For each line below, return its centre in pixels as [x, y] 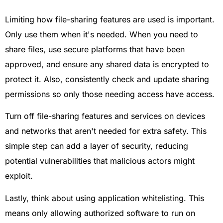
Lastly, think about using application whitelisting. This [105, 198]
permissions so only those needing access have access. [110, 94]
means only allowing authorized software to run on [100, 213]
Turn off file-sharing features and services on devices [105, 116]
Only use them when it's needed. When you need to [102, 34]
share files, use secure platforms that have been [95, 49]
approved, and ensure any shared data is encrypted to [107, 64]
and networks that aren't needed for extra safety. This [106, 131]
